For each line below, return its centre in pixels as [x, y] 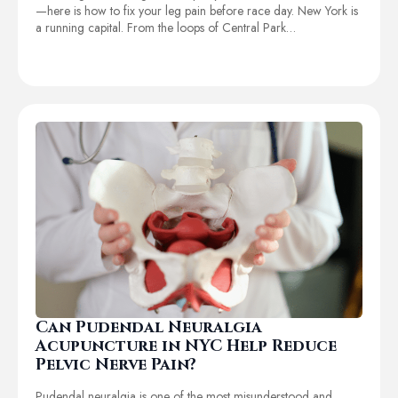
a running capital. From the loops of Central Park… [166, 28]
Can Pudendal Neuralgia [149, 327]
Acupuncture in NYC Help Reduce [186, 346]
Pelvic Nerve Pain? [116, 364]
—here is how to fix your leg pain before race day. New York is [197, 11]
